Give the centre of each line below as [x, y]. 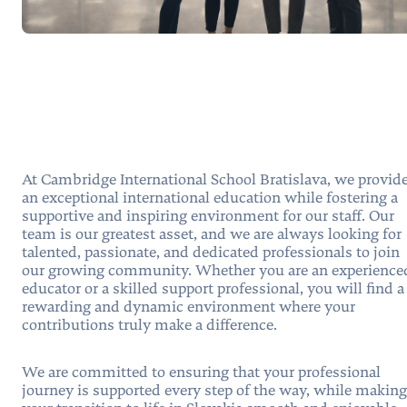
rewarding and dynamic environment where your [189, 308]
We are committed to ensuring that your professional [201, 373]
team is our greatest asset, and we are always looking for [212, 235]
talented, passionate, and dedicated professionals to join [211, 253]
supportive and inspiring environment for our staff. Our [208, 217]
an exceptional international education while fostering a [210, 199]
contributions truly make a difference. [149, 326]
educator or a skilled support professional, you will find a [213, 290]
